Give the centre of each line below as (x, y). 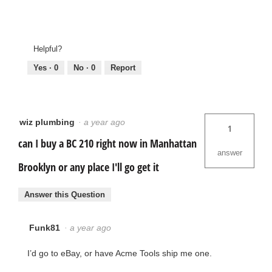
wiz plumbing (47, 122)
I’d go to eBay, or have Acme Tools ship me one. (122, 253)
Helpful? (48, 49)
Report (123, 67)
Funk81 (45, 228)
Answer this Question (65, 195)
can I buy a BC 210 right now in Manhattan (107, 143)
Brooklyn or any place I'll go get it (89, 167)
